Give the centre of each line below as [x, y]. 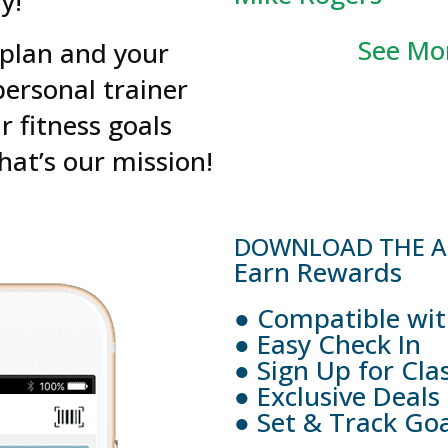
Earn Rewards [318, 271]
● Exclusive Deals [337, 395]
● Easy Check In [327, 343]
